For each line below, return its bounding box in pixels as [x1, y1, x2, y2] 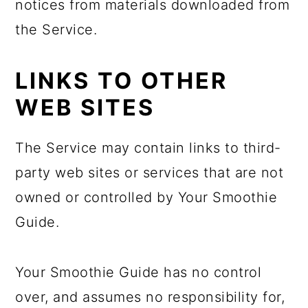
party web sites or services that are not [15, 164, 284, 181]
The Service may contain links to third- [15, 140, 281, 156]
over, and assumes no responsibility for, [15, 289, 285, 305]
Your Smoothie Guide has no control [15, 264, 262, 280]
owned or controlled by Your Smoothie [15, 189, 278, 206]
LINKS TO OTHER [15, 67, 228, 94]
